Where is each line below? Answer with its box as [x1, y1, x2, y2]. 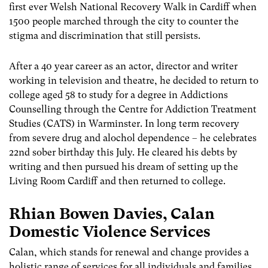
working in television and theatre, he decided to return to [9, 75, 258, 87]
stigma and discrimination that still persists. [9, 29, 200, 41]
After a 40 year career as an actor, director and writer [9, 60, 237, 72]
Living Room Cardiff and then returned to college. [9, 175, 226, 187]
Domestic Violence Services [9, 223, 211, 241]
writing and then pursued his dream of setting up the [9, 161, 238, 173]
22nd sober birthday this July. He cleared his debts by [9, 147, 237, 159]
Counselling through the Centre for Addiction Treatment [9, 103, 257, 115]
